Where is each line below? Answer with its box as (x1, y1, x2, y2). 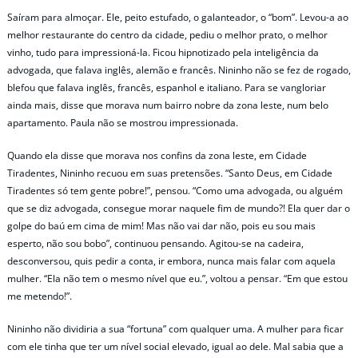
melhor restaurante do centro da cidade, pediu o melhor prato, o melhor (7, 27, 328, 42)
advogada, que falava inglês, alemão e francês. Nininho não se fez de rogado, (7, 62, 351, 77)
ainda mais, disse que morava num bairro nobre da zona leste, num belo (7, 97, 328, 112)
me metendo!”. (7, 288, 72, 303)
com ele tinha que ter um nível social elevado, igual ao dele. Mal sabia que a (7, 339, 344, 353)
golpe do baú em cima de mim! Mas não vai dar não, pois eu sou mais (7, 218, 316, 233)
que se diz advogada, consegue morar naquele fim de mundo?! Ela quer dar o (7, 201, 350, 215)
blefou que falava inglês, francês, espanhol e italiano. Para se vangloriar (7, 80, 326, 94)
